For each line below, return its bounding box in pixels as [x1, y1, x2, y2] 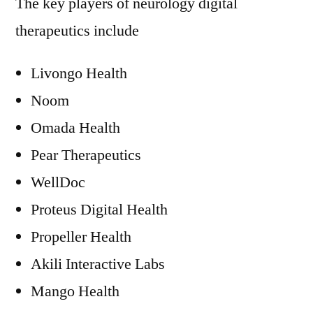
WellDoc [31, 173, 85, 192]
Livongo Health [31, 64, 127, 83]
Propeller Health [31, 227, 131, 247]
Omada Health [31, 118, 120, 138]
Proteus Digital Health [31, 200, 168, 219]
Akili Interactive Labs [31, 254, 165, 274]
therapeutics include [15, 21, 139, 41]
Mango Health [31, 282, 119, 301]
